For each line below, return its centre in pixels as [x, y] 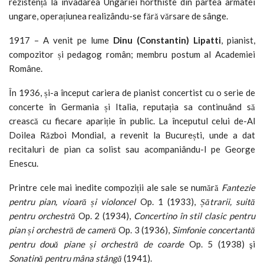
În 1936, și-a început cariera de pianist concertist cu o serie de [132, 92]
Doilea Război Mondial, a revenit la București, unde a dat [132, 135]
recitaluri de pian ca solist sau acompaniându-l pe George [132, 149]
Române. [26, 68]
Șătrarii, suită [228, 201]
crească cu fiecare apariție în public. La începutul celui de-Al [132, 121]
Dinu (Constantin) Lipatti [167, 40]
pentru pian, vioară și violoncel [72, 201]
